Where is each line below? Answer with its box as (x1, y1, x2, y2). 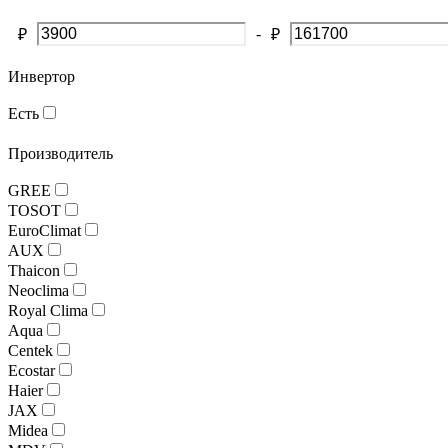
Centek (8, 342, 53, 360)
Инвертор (8, 68, 75, 86)
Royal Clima (8, 302, 88, 320)
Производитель (8, 145, 113, 163)
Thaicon (8, 262, 60, 280)
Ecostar (8, 362, 55, 380)
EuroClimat (8, 222, 81, 240)
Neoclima (8, 282, 69, 300)
